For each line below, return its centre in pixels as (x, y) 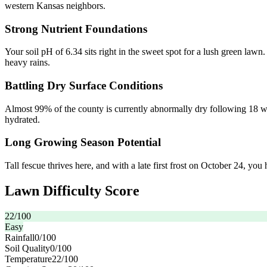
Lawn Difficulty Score (72, 191)
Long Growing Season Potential (83, 142)
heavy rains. (27, 63)
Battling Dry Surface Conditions (84, 85)
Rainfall (20, 237)
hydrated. (22, 119)
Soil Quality (27, 248)
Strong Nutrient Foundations (76, 29)
